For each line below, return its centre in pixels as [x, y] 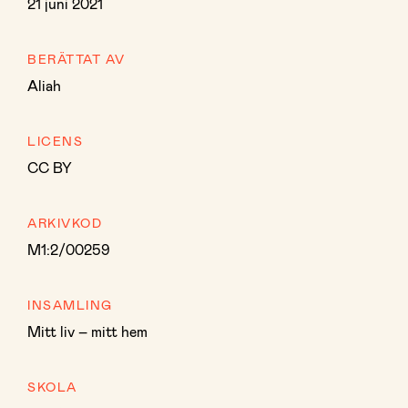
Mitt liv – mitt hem [87, 331]
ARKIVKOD [65, 223]
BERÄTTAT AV [76, 59]
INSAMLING [70, 305]
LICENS [55, 141]
